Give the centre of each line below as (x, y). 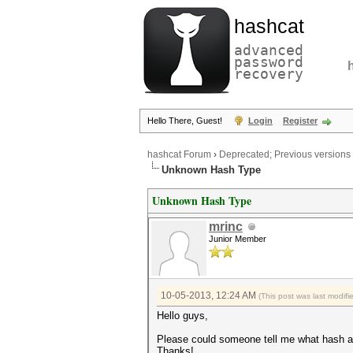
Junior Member (238, 239)
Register (300, 121)
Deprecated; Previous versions (285, 155)
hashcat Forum (179, 155)
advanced (269, 50)
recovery (269, 74)
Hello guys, (182, 316)
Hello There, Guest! (186, 121)
